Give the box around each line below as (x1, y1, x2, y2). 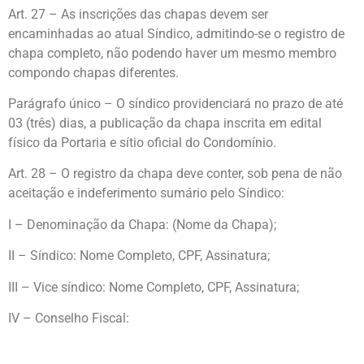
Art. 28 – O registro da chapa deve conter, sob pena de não (8, 166, 342, 182)
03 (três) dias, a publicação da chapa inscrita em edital (8, 115, 322, 132)
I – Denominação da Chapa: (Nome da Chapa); (8, 216, 276, 232)
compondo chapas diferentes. (8, 64, 179, 80)
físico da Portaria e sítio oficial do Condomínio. (8, 135, 276, 151)
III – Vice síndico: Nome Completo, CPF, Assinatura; (8, 279, 299, 295)
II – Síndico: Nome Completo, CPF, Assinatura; (8, 248, 270, 264)
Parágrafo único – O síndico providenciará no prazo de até (8, 96, 343, 112)
